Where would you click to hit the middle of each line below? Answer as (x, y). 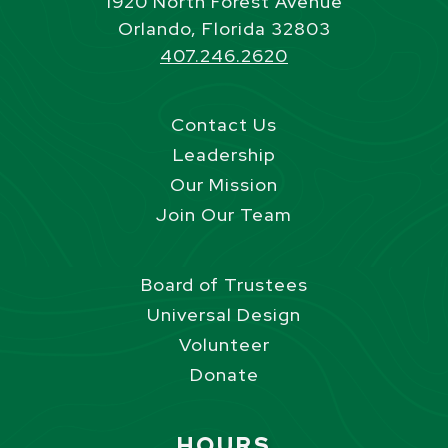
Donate (224, 374)
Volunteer (224, 344)
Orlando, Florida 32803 (224, 28)
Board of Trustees (224, 284)
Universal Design (224, 314)
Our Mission (224, 184)
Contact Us (224, 124)
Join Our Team (224, 214)
